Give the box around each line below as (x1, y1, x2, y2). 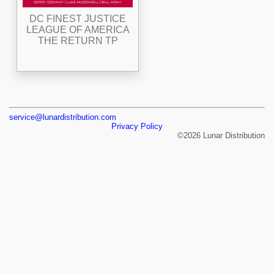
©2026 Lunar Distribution (177, 130, 265, 140)
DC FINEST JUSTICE (29, 13, 126, 24)
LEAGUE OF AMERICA (26, 24, 130, 35)
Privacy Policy (111, 121, 163, 131)
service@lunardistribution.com (9, 112, 116, 122)
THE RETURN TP (37, 35, 118, 46)
